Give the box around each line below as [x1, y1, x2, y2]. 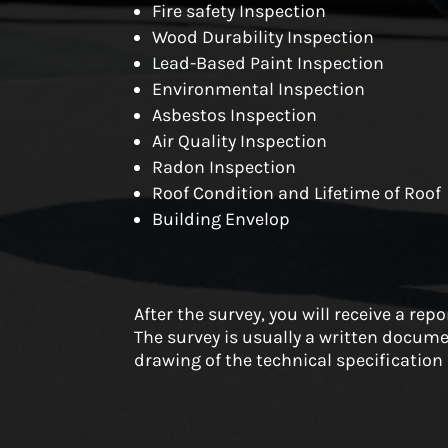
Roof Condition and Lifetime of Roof [152, 181, 442, 204]
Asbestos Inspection [152, 103, 318, 126]
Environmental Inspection [152, 77, 366, 100]
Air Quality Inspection [152, 129, 328, 152]
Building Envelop [152, 207, 291, 230]
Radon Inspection [152, 155, 297, 178]
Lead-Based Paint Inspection [152, 51, 385, 74]
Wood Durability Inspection [152, 25, 375, 48]
